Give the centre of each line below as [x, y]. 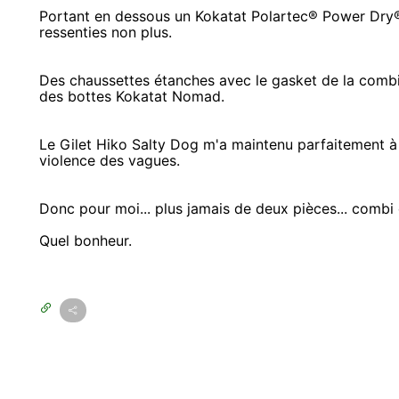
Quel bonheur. [85, 240]
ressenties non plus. [106, 32]
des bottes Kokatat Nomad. [132, 96]
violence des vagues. [110, 160]
